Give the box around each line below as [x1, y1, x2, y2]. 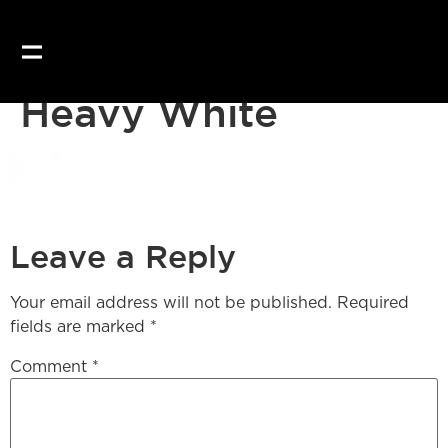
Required [337, 295, 409, 312]
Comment [10, 358, 92, 375]
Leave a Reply [10, 238, 236, 275]
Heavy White [20, 90, 278, 134]
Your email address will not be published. [10, 295, 332, 312]
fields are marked [10, 319, 150, 336]
